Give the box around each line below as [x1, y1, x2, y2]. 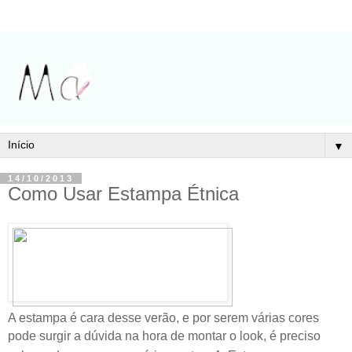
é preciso [269, 329, 321, 343]
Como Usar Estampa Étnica [8, 182, 239, 204]
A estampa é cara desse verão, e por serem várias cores [8, 311, 319, 325]
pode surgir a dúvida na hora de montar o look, [8, 329, 269, 343]
